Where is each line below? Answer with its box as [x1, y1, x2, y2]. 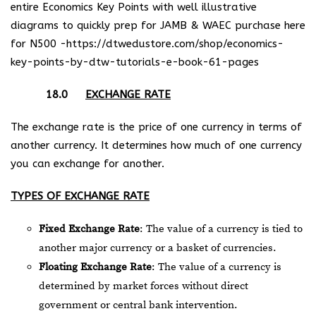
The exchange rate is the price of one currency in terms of [11, 121, 302, 133]
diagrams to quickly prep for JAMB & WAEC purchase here [11, 19, 305, 32]
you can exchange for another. [11, 157, 164, 170]
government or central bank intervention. [39, 298, 238, 312]
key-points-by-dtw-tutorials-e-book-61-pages [11, 56, 259, 68]
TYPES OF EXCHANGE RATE [11, 190, 150, 202]
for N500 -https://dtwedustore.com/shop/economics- [11, 37, 284, 50]
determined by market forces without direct [39, 279, 248, 293]
